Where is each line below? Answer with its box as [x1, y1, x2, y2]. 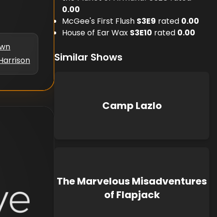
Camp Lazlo [102, 99, 162, 112]
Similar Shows [54, 50, 123, 64]
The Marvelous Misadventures [57, 174, 207, 188]
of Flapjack [104, 188, 160, 201]
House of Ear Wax [62, 27, 128, 38]
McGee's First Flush [62, 15, 135, 27]
